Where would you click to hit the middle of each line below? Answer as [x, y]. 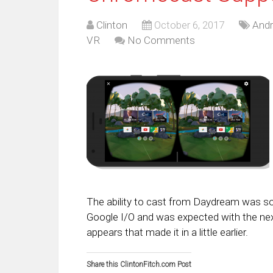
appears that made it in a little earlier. [167, 232]
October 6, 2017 [189, 25]
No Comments [161, 40]
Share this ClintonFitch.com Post [139, 264]
